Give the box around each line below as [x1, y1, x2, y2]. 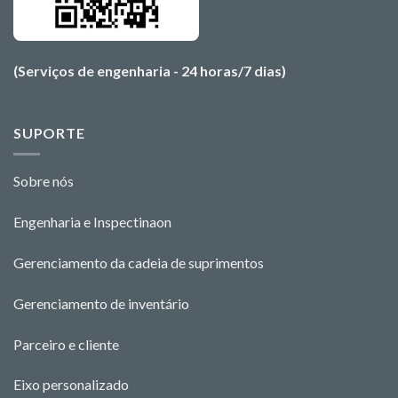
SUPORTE [13, 123, 85, 141]
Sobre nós [13, 172, 74, 190]
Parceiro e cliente [13, 335, 119, 353]
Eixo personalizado [13, 376, 129, 394]
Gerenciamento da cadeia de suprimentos [13, 253, 264, 271]
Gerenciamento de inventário [13, 294, 189, 312]
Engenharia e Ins [13, 213, 111, 231]
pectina [111, 213, 156, 231]
